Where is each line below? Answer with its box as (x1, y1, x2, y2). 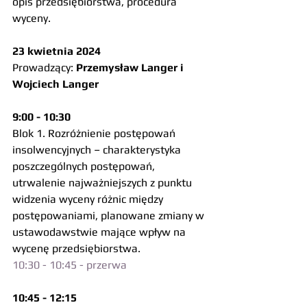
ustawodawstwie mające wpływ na (12, 225, 188, 238)
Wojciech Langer (12, 77, 99, 90)
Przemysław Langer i (76, 61, 186, 74)
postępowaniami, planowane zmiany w (12, 209, 207, 222)
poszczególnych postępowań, (12, 160, 158, 173)
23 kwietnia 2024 (12, 45, 101, 58)
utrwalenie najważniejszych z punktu (12, 176, 195, 189)
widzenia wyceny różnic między (12, 193, 166, 206)
